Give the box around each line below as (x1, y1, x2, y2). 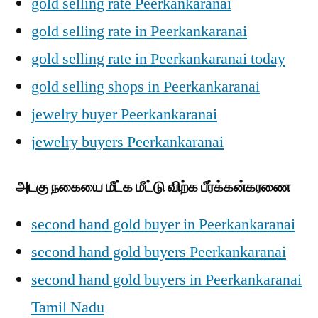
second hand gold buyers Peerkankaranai (31, 242, 286, 262)
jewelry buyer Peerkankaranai (31, 104, 217, 124)
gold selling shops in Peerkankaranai (31, 77, 260, 97)
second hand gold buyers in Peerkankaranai (31, 270, 302, 290)
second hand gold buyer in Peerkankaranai (31, 214, 295, 234)
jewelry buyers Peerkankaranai (31, 132, 224, 152)
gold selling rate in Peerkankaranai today (31, 49, 285, 69)
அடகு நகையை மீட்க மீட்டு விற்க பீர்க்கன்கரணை (16, 178, 292, 195)
